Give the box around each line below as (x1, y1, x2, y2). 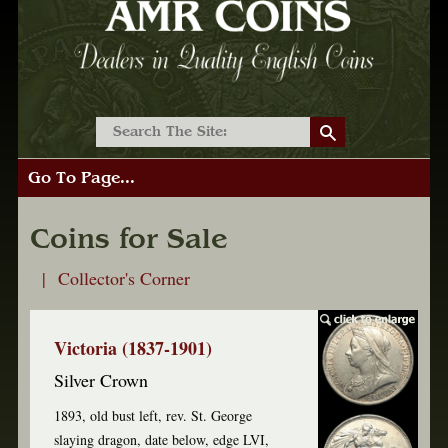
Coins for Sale (30, 223, 229, 256)
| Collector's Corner (30, 266, 191, 290)
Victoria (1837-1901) (54, 335, 213, 361)
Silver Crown (54, 368, 149, 392)
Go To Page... (27, 169, 135, 187)
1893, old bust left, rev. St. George (54, 406, 253, 425)
